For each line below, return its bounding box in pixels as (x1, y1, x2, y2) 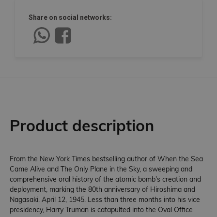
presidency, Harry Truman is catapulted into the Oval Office (10, 205, 193, 214)
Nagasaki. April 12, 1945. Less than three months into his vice (10, 195, 200, 204)
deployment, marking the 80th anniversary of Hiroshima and (10, 185, 195, 194)
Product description (10, 115, 154, 135)
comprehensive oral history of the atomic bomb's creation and (10, 174, 201, 184)
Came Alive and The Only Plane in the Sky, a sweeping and (10, 164, 192, 173)
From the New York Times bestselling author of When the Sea (10, 154, 203, 163)
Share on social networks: (29, 13, 112, 21)
